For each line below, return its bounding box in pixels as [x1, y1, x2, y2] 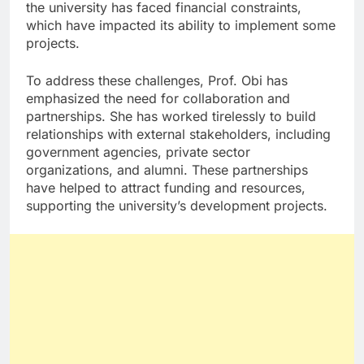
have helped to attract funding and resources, [26, 180, 305, 197]
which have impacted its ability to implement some [26, 17, 336, 34]
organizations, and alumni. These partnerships [26, 162, 308, 179]
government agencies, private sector [26, 144, 250, 161]
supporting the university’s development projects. [26, 197, 327, 214]
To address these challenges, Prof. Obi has [26, 72, 288, 89]
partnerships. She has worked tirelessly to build [26, 108, 316, 125]
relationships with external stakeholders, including [26, 126, 331, 143]
